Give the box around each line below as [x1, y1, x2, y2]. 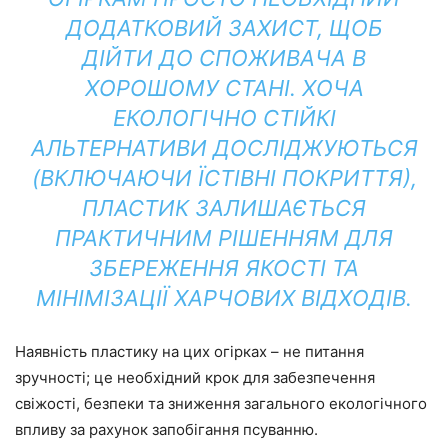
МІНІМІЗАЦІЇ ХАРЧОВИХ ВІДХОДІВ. [36, 284, 412, 311]
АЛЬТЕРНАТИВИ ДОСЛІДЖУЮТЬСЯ [30, 134, 418, 161]
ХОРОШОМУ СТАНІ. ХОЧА [84, 74, 364, 101]
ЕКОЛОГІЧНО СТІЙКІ [112, 104, 336, 131]
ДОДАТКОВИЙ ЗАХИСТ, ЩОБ [65, 14, 383, 41]
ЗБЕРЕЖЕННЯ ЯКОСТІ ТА [89, 254, 359, 281]
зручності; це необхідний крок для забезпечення [15, 367, 375, 387]
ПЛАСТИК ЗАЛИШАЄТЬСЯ [82, 194, 366, 221]
